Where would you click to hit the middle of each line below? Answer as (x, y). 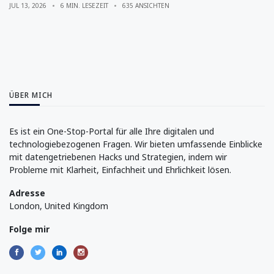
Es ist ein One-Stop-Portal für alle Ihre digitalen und (112, 131)
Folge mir (29, 229)
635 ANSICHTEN (146, 6)
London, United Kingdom (59, 206)
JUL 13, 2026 (28, 6)
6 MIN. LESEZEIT (84, 6)
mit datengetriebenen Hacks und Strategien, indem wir (118, 157)
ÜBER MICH (31, 95)
